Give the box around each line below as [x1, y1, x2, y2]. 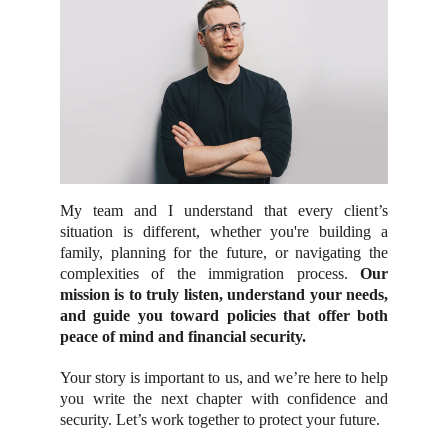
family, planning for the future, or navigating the [60, 244, 388, 261]
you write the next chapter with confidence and [60, 390, 388, 407]
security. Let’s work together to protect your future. [60, 411, 380, 428]
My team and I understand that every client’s [60, 202, 388, 219]
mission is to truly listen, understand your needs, [60, 286, 388, 303]
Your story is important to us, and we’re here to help [60, 369, 388, 386]
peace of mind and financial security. [60, 328, 306, 345]
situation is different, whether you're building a [60, 223, 388, 240]
